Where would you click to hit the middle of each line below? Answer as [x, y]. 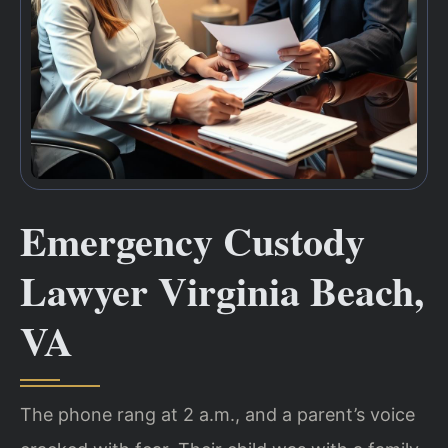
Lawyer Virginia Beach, [222, 290]
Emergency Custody [192, 240]
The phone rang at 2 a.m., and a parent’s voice [217, 414]
